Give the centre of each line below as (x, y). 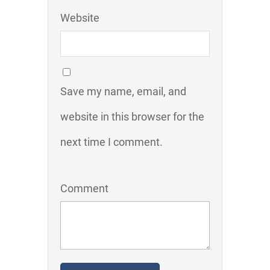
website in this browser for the (132, 116)
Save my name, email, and (123, 91)
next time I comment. (111, 142)
